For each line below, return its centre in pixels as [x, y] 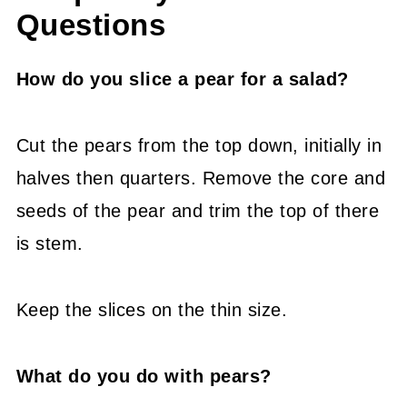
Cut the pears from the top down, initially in [199, 145]
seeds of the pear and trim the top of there [198, 211]
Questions [91, 25]
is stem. [50, 243]
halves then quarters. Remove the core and [201, 178]
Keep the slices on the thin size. [152, 310]
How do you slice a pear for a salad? [182, 79]
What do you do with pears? [144, 376]
